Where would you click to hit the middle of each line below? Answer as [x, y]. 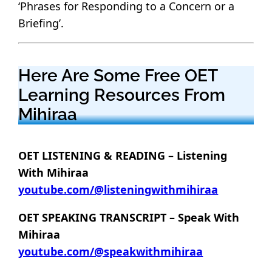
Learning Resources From [122, 95]
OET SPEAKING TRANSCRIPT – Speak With [129, 218]
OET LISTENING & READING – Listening [123, 156]
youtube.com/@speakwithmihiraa [111, 252]
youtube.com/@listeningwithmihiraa [118, 190]
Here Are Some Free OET [118, 75]
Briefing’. [41, 23]
